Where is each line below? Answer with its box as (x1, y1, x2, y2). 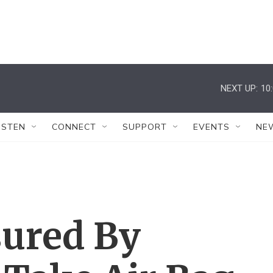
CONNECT (52, 121, 96, 132)
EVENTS (193, 121, 230, 132)
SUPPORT (122, 121, 167, 132)
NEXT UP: (221, 82, 258, 94)
